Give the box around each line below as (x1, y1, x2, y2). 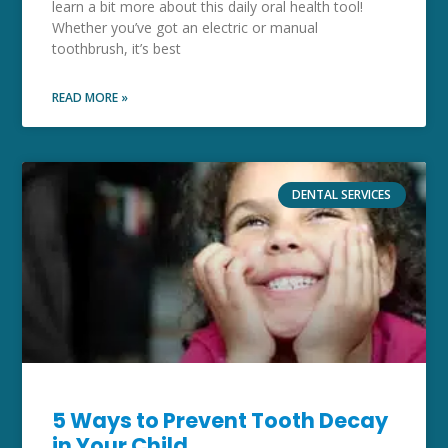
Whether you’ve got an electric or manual (52, 17, 319, 37)
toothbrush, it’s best (52, 38, 182, 58)
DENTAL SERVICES (292, 185, 392, 203)
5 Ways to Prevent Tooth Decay (52, 406, 389, 436)
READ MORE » (52, 88, 129, 106)
